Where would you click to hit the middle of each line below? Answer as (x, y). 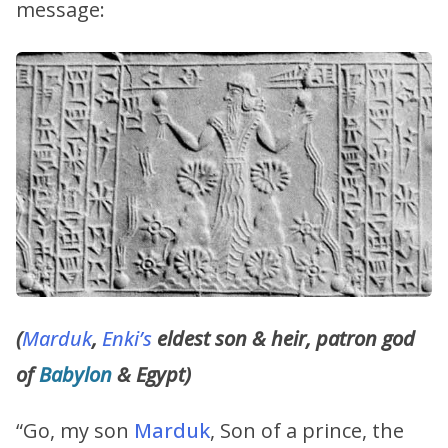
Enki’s (127, 338)
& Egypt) (151, 374)
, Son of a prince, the (307, 430)
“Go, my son (75, 430)
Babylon (75, 374)
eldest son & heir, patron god (283, 338)
